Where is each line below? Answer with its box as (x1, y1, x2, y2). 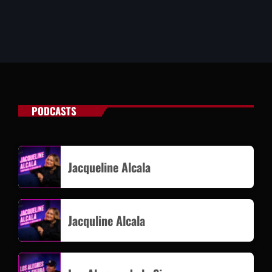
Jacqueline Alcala (68, 157, 151, 176)
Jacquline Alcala (68, 211, 145, 229)
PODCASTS (31, 103, 76, 119)
